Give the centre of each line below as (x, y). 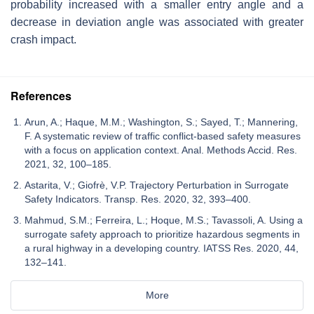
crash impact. (43, 39)
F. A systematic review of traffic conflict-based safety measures (163, 136)
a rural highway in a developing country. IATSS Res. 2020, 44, (162, 248)
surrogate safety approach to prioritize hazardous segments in (162, 234)
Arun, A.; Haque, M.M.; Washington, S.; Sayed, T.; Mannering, (161, 122)
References (41, 95)
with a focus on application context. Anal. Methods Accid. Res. (161, 150)
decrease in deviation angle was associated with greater (157, 22)
